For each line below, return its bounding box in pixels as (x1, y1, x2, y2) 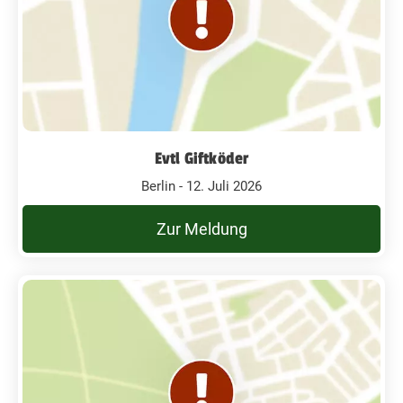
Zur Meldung (156, 219, 247, 238)
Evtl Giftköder (154, 148, 249, 168)
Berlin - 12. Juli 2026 (141, 178, 262, 194)
